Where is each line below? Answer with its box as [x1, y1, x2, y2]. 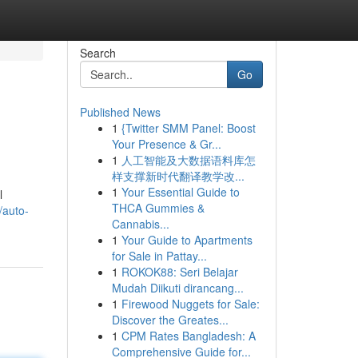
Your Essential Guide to [121, 184, 240, 200]
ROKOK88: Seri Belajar [121, 264, 238, 280]
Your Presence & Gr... [111, 136, 221, 152]
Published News [79, 104, 161, 120]
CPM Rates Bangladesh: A [121, 328, 256, 344]
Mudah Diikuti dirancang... [111, 280, 244, 296]
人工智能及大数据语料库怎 [121, 152, 256, 168]
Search [79, 45, 116, 61]
